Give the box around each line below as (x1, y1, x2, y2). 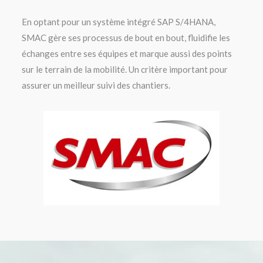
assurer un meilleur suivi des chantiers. (22, 79, 171, 90)
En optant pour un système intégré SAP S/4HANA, (22, 16, 216, 27)
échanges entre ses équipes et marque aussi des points (22, 48, 232, 59)
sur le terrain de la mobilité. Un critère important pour (22, 63, 228, 75)
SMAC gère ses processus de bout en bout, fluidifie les (22, 32, 231, 43)
